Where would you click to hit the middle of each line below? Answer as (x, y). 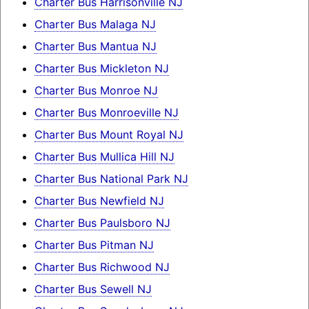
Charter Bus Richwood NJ (102, 267)
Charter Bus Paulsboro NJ (102, 222)
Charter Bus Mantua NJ (95, 46)
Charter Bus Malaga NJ (95, 24)
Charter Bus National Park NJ (111, 178)
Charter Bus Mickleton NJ (101, 68)
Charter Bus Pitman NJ (94, 245)
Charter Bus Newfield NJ (99, 200)
